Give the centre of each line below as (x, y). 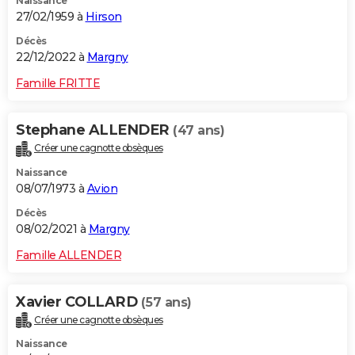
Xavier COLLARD (78, 302)
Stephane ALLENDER (94, 130)
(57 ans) (166, 302)
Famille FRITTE (58, 83)
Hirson (103, 16)
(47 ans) (198, 130)
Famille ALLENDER (69, 255)
